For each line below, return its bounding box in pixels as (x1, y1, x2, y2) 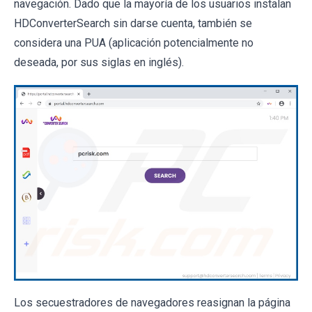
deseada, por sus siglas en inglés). (14, 56, 184, 69)
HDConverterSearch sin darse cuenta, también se (14, 17, 252, 30)
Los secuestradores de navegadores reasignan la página (14, 295, 290, 309)
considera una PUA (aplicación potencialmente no (14, 36, 253, 49)
